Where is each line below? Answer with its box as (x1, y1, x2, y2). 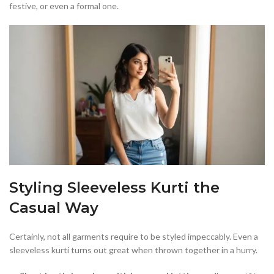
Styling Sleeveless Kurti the (9, 178, 220, 196)
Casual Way (9, 198, 98, 217)
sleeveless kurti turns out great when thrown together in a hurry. (9, 244, 257, 255)
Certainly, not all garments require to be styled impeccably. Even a (9, 231, 258, 242)
